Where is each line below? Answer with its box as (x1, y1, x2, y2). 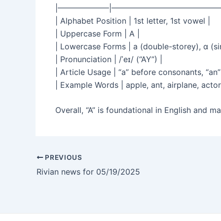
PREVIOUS (43, 153, 82, 161)
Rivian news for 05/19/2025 (37, 166, 140, 177)
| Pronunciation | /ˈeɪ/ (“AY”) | (55, 54, 162, 64)
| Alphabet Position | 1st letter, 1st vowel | (55, 15, 210, 26)
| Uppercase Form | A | (55, 28, 140, 38)
